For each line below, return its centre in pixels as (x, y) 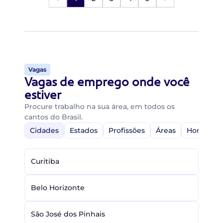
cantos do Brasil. (54, 117)
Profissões (127, 130)
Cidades (44, 130)
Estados (84, 130)
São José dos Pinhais (68, 214)
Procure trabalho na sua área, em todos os (100, 107)
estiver (43, 95)
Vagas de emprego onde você (107, 82)
